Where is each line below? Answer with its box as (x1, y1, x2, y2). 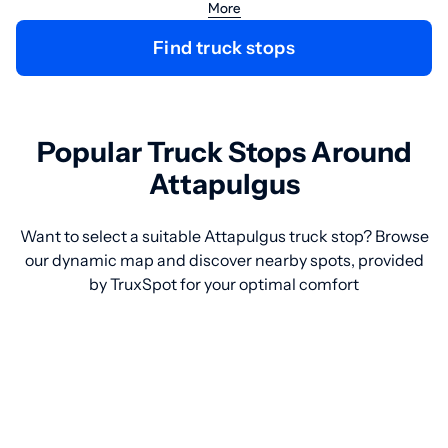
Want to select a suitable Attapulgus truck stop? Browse (19, 226, 429, 246)
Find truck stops (164, 37, 295, 59)
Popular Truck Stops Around (36, 135, 412, 169)
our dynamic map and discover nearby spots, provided (24, 250, 424, 270)
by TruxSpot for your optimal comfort (89, 274, 359, 294)
